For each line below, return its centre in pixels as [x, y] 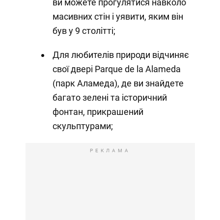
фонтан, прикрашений [98, 111]
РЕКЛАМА [110, 150]
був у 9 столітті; [84, 30]
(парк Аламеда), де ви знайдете [118, 83]
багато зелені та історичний [110, 97]
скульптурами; [82, 126]
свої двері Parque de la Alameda [116, 69]
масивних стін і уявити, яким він [118, 16]
